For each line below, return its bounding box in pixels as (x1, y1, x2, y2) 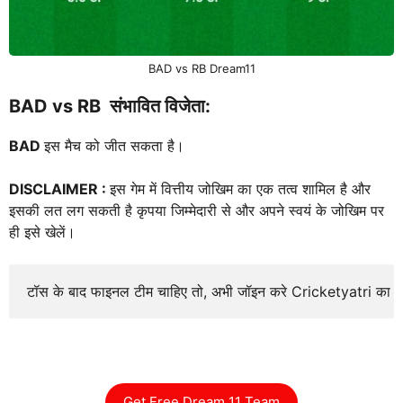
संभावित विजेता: (105, 94, 210, 117)
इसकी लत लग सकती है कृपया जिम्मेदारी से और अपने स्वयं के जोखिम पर (9, 201, 384, 219)
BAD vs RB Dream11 (148, 60, 255, 76)
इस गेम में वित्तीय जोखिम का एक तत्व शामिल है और (110, 179, 371, 198)
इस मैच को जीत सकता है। (44, 136, 189, 155)
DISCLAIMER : (9, 179, 110, 198)
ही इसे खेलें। (9, 222, 80, 241)
